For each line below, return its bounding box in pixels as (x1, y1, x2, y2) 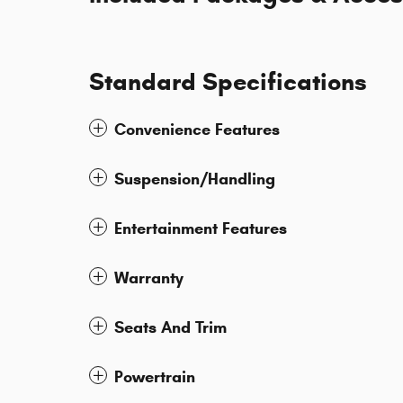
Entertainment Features (114, 219, 287, 239)
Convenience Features (114, 120, 280, 140)
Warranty (114, 268, 184, 289)
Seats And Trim (114, 318, 227, 338)
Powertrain (114, 367, 195, 388)
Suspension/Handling (114, 169, 275, 190)
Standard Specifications (89, 67, 367, 98)
